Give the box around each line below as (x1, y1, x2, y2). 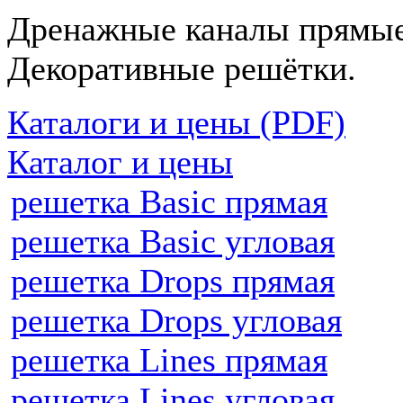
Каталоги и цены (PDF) (7, 103, 345, 141)
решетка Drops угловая (11, 301, 342, 339)
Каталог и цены (7, 143, 233, 181)
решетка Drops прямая (11, 262, 335, 300)
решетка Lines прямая (11, 341, 327, 379)
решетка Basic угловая (11, 222, 335, 260)
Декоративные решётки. (7, 49, 356, 87)
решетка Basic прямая (11, 183, 327, 220)
